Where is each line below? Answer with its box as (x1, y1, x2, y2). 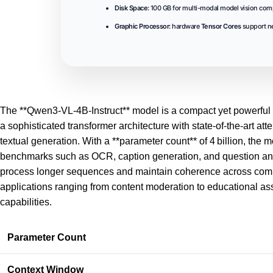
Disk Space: (115, 3, 149, 12)
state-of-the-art (192, 120, 254, 131)
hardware (170, 21, 201, 30)
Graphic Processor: (115, 21, 171, 30)
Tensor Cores (200, 21, 241, 30)
